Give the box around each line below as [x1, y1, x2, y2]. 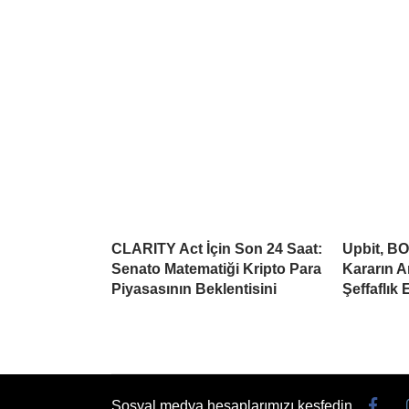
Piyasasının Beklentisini [111, 281, 277, 298]
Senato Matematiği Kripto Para [111, 261, 321, 278]
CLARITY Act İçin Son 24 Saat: [111, 241, 322, 257]
